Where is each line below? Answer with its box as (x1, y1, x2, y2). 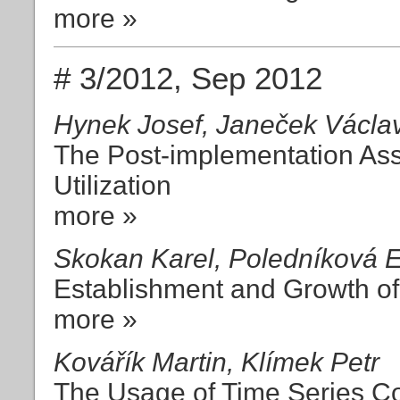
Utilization (54, 170, 171, 200)
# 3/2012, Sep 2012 (54, 60, 322, 96)
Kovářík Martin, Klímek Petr (54, 346, 379, 377)
